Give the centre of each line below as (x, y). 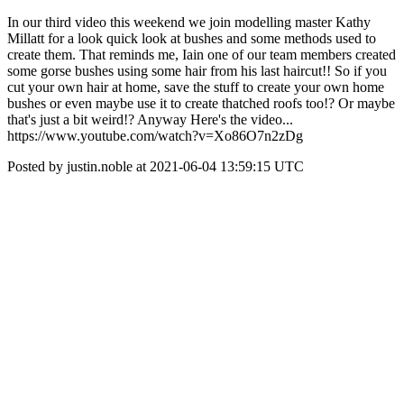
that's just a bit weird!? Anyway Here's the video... (150, 119)
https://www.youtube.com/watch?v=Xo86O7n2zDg (155, 136)
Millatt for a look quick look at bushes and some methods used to (192, 38)
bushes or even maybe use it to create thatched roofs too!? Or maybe (201, 103)
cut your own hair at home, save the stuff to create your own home (196, 87)
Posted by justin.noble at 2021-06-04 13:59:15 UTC (156, 166)
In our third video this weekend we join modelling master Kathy (189, 22)
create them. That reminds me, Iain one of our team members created (202, 55)
